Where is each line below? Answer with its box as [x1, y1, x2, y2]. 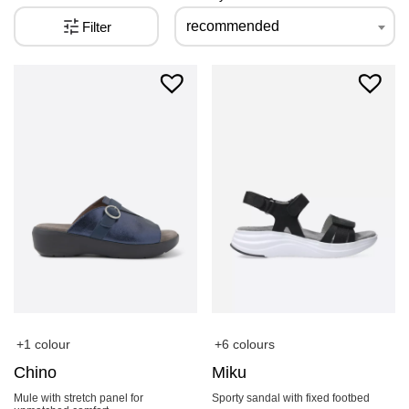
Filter [82, 18, 112, 35]
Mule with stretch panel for [14, 392, 143, 405]
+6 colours [215, 337, 276, 352]
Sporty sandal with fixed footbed [212, 392, 371, 405]
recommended [186, 18, 280, 34]
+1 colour [16, 337, 70, 352]
